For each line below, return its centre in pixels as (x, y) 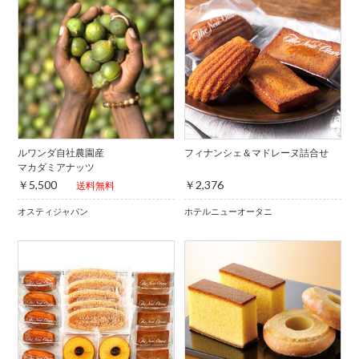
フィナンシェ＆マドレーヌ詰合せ (256, 152)
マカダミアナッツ (56, 167)
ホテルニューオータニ (228, 211)
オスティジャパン (53, 211)
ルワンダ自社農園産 (61, 152)
